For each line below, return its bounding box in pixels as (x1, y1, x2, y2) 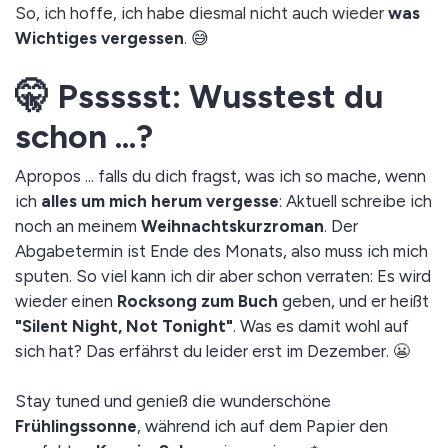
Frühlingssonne (15, 415, 137, 436)
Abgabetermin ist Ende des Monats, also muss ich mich (15, 240, 428, 261)
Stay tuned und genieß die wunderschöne (15, 390, 331, 411)
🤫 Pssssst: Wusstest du (15, 75, 383, 116)
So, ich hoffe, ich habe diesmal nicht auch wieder (15, 2, 388, 23)
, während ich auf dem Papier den (137, 415, 388, 436)
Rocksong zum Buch (117, 290, 282, 311)
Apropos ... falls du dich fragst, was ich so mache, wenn (15, 165, 426, 186)
